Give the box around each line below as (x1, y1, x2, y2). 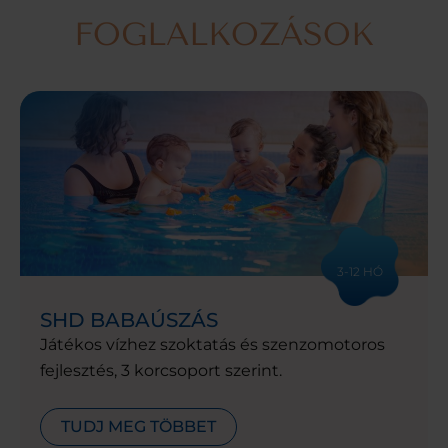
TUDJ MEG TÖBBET (61, 416, 216, 436)
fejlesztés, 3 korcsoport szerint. (40, 360, 282, 380)
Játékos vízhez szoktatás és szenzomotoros (40, 334, 385, 354)
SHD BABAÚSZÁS (40, 307, 218, 332)
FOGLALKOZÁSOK (74, 15, 374, 53)
